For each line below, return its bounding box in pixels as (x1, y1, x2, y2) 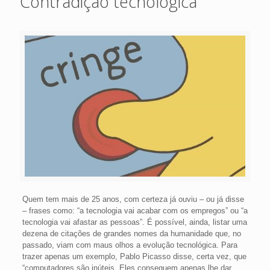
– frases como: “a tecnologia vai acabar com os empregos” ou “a (22, 206, 248, 216)
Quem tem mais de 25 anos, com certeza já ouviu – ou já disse (22, 195, 244, 204)
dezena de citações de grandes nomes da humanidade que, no (22, 229, 241, 239)
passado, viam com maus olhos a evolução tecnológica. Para (22, 240, 237, 250)
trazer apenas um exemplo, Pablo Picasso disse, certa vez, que (22, 252, 246, 262)
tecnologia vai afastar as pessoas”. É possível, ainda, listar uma (22, 218, 247, 227)
